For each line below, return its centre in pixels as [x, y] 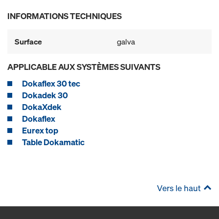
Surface [28, 42]
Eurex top [40, 130]
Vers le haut [179, 188]
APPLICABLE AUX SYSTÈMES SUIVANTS [84, 67]
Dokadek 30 [45, 95]
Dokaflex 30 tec [51, 83]
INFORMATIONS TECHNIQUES [65, 16]
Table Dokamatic [53, 142]
